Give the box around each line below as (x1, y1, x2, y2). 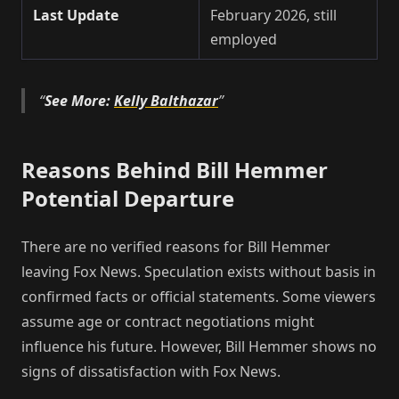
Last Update (33, 4, 118, 25)
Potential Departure (21, 183, 234, 213)
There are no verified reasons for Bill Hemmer (21, 236, 330, 256)
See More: (45, 90, 114, 110)
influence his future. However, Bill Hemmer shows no (21, 336, 377, 356)
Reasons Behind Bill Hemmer (21, 154, 328, 184)
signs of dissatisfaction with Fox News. (21, 361, 281, 381)
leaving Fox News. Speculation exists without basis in (21, 261, 376, 281)
